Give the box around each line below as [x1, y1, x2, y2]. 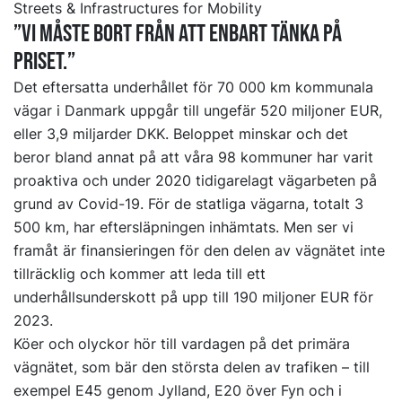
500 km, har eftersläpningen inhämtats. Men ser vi [13, 218, 354, 237]
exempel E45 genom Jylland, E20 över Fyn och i [13, 381, 342, 400]
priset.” [13, 47, 75, 77]
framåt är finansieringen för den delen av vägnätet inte [13, 241, 385, 260]
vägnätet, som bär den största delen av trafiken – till [13, 358, 370, 377]
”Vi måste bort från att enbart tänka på [13, 19, 342, 49]
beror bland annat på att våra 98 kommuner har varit [13, 148, 373, 167]
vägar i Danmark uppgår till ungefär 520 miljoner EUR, [13, 101, 382, 120]
